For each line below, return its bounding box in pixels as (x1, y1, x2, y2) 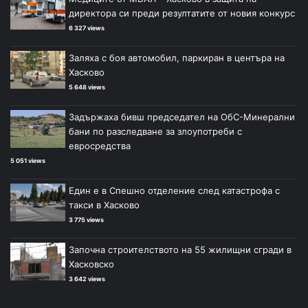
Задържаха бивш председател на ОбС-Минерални (69, 111, 295, 122)
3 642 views (69, 274, 105, 283)
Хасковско (69, 258, 114, 269)
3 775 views (69, 215, 104, 223)
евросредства (69, 140, 131, 151)
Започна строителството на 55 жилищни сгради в (69, 243, 291, 255)
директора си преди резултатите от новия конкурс (69, 7, 295, 19)
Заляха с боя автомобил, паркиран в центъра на (69, 52, 285, 63)
